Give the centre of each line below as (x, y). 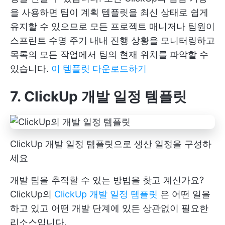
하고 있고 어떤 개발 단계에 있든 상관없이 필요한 (109, 208)
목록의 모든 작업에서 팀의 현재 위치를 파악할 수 (109, 55)
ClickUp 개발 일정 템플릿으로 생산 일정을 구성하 (111, 144)
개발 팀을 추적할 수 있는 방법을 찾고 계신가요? (107, 180)
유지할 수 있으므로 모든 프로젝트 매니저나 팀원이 (113, 27)
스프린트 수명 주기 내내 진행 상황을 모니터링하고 (113, 41)
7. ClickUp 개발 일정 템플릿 (98, 97)
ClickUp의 (32, 194)
